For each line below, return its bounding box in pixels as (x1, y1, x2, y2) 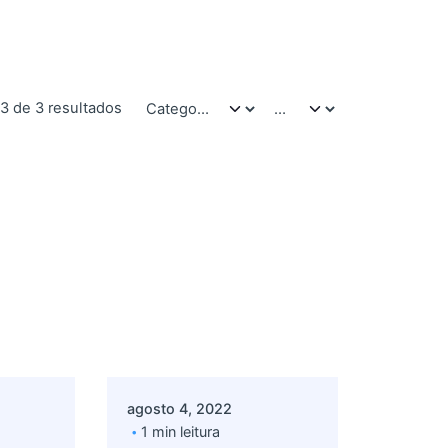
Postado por (175, 317, 260, 336)
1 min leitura (141, 423, 221, 441)
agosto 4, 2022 (127, 400, 233, 418)
